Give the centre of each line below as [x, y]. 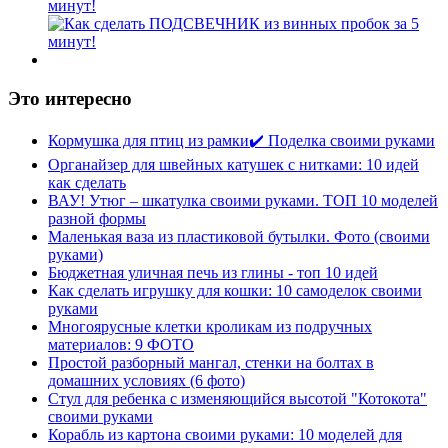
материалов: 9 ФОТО [121, 344]
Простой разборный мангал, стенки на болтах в [211, 362]
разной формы [97, 218]
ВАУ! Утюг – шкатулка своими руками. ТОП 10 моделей [243, 200]
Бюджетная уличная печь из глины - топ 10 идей [213, 272]
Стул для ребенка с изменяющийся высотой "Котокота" [237, 398]
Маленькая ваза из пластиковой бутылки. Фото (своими [239, 236]
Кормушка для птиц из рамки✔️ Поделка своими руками [241, 140]
